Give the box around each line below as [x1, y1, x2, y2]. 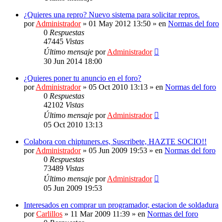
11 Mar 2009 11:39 [70, 210, 130, 218]
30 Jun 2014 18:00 [44, 57, 102, 65]
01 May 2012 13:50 [89, 19, 151, 28]
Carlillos [36, 210, 62, 218]
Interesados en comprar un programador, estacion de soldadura [24, 201, 219, 209]
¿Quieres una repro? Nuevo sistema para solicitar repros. [24, 10, 200, 19]
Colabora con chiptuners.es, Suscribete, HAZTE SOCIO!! [24, 137, 207, 146]
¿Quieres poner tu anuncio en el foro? [24, 74, 141, 82]
